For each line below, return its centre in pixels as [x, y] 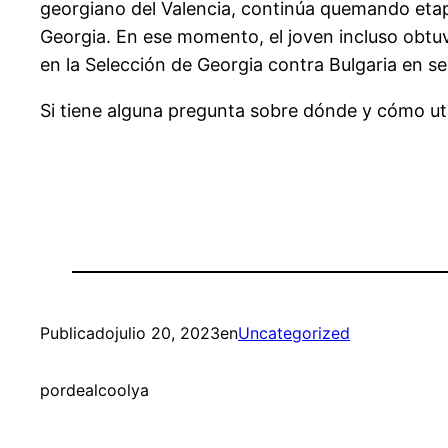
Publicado [77, 333]
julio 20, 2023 [167, 333]
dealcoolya [107, 390]
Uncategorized [294, 333]
